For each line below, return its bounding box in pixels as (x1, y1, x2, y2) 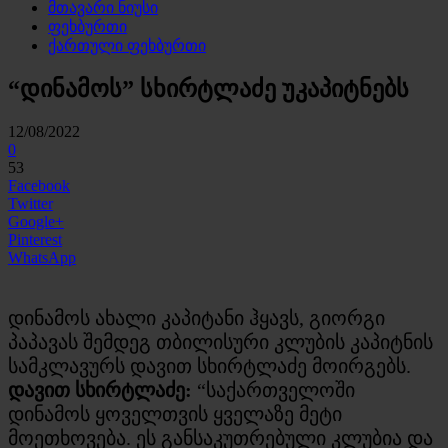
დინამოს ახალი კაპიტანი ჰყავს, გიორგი (8, 306, 385, 329)
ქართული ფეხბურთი (48, 37, 206, 54)
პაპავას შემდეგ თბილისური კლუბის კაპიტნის (8, 330, 433, 353)
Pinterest (8, 230, 62, 248)
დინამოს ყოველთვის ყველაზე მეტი (8, 402, 342, 425)
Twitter (8, 194, 53, 212)
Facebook (8, 176, 70, 194)
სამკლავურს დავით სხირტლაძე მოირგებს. (8, 354, 411, 377)
